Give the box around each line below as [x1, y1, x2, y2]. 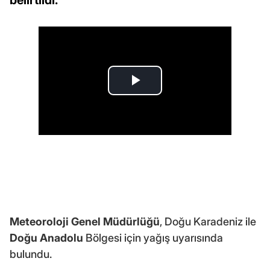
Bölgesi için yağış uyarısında [83, 231, 223, 244]
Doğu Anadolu [10, 231, 83, 244]
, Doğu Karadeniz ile [160, 215, 256, 228]
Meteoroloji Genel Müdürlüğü [10, 215, 160, 228]
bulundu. [10, 247, 52, 260]
